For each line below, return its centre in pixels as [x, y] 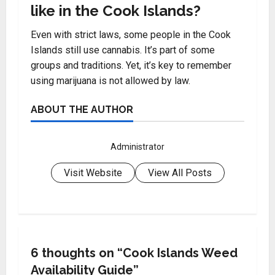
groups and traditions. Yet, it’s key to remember [131, 65]
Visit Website [93, 173]
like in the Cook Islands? [116, 11]
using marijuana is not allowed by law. [110, 81]
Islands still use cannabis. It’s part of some [123, 50]
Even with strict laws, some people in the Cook [131, 35]
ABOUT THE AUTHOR [82, 110]
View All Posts [180, 173]
